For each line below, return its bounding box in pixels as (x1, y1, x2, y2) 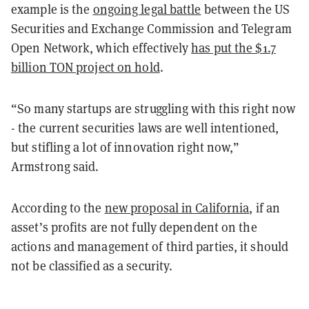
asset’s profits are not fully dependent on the (11, 219, 257, 235)
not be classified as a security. (11, 257, 173, 274)
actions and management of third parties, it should (11, 238, 289, 255)
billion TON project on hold (11, 59, 160, 75)
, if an (249, 199, 281, 216)
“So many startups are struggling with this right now (11, 100, 296, 117)
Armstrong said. (11, 158, 99, 175)
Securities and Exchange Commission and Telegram (11, 20, 292, 37)
